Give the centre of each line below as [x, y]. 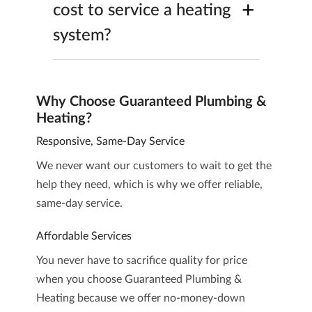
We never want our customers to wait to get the [154, 166]
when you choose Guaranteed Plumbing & [139, 279]
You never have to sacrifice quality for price [141, 260]
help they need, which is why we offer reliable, [149, 185]
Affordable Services [84, 236]
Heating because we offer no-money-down [140, 298]
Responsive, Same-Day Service [110, 141]
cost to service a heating [142, 10]
